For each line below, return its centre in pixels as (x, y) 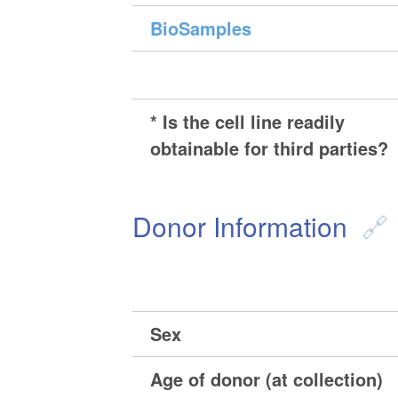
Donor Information (240, 227)
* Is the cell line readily (248, 122)
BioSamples (201, 28)
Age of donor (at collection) (267, 379)
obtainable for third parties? (270, 148)
